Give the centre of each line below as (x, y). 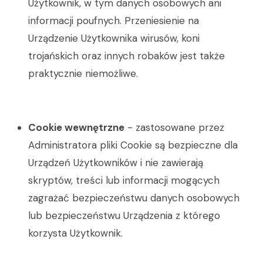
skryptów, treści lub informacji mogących (124, 180)
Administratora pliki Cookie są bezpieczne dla (133, 145)
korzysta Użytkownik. (75, 233)
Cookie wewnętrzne (76, 127)
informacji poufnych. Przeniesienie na (114, 21)
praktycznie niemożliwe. (83, 73)
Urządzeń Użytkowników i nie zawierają (116, 163)
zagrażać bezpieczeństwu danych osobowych (134, 198)
